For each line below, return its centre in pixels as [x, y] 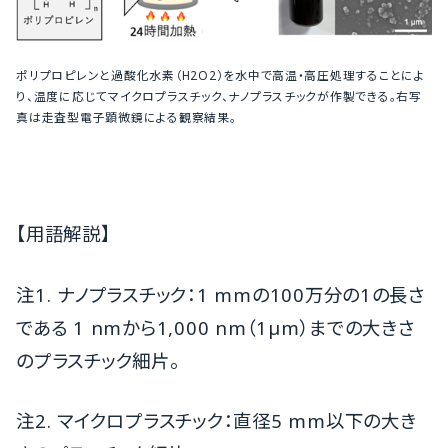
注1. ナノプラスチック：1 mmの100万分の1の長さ [220, 294]
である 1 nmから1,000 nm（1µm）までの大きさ [215, 327]
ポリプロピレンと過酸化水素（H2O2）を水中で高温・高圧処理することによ [220, 75]
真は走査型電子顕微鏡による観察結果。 [126, 117]
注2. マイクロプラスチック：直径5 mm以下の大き [216, 421]
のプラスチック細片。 [98, 360]
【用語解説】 [63, 233]
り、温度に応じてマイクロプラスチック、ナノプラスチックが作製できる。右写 [219, 96]
